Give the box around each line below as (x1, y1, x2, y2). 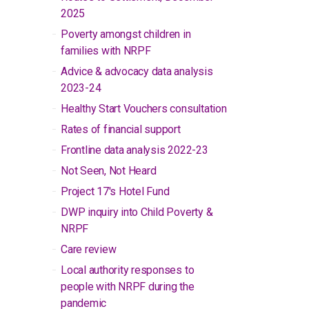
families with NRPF (61, 44, 151, 57)
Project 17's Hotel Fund (61, 185, 170, 198)
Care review (61, 243, 117, 256)
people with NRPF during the (61, 280, 195, 293)
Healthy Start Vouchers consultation (61, 102, 227, 115)
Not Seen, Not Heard (61, 164, 157, 177)
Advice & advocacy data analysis (61, 65, 213, 78)
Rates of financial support (61, 123, 181, 136)
